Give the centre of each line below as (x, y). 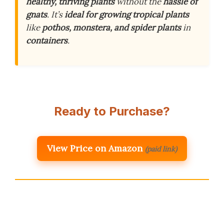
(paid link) (161, 149)
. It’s (56, 14)
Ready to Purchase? (112, 111)
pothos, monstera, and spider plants (111, 27)
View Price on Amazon (95, 148)
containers (47, 40)
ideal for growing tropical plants (127, 14)
